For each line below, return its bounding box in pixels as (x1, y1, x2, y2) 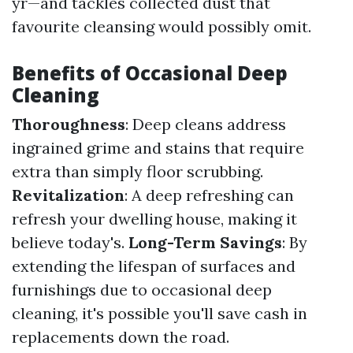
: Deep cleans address (125, 114, 286, 134)
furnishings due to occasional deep (12, 280, 272, 299)
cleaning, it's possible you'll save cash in (12, 303, 307, 323)
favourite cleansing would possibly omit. (12, 17, 311, 36)
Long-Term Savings (128, 232, 282, 252)
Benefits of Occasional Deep (12, 60, 288, 86)
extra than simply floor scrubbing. (12, 162, 263, 181)
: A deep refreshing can (124, 185, 294, 205)
